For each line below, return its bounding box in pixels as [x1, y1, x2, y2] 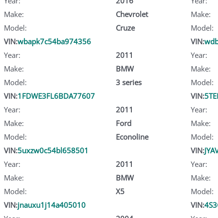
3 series [115, 77, 142, 87]
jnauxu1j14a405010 [18, 200, 86, 210]
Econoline [115, 131, 148, 142]
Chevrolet [115, 9, 148, 19]
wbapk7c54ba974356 [18, 36, 91, 46]
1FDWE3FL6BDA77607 [18, 91, 95, 101]
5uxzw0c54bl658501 [18, 145, 89, 155]
